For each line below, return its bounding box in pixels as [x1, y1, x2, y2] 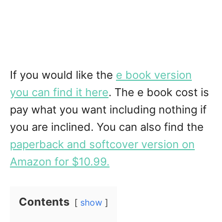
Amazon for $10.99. [10, 155, 110, 168]
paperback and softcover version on [10, 138, 195, 151]
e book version [116, 68, 192, 82]
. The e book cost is [109, 86, 209, 99]
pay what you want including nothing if [10, 103, 207, 116]
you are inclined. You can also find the [10, 120, 204, 134]
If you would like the [10, 68, 116, 82]
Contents [19, 195, 69, 209]
